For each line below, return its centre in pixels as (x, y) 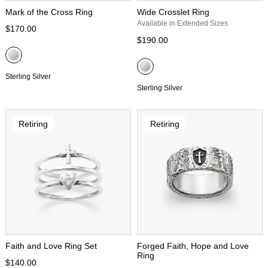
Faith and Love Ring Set (51, 246)
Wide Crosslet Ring (173, 12)
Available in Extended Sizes (182, 23)
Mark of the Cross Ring (49, 12)
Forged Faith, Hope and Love (193, 246)
